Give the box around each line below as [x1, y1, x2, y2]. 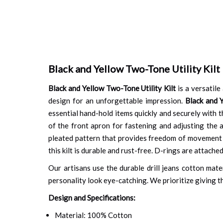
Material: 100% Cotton [54, 210, 132, 220]
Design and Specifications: [48, 193, 135, 202]
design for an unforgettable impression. [48, 96, 185, 105]
